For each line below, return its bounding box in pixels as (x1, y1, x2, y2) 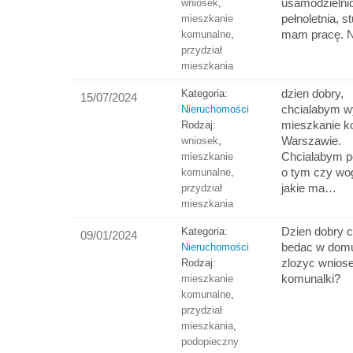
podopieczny (180, 336, 239, 348)
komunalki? (281, 272, 341, 286)
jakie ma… (281, 181, 337, 195)
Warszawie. (281, 134, 342, 148)
